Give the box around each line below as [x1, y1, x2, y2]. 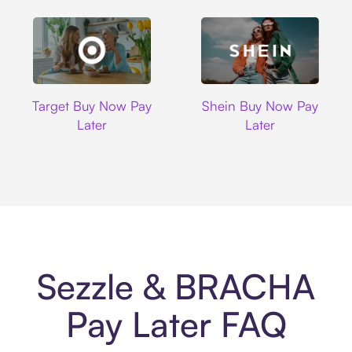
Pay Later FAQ [65, 302, 287, 346]
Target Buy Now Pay [32, 97, 152, 114]
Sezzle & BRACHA [37, 265, 315, 309]
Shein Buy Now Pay [201, 97, 318, 114]
